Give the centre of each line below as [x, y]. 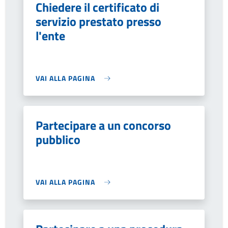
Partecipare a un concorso [103, 125]
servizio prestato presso [98, 21]
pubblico [58, 139]
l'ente [50, 36]
